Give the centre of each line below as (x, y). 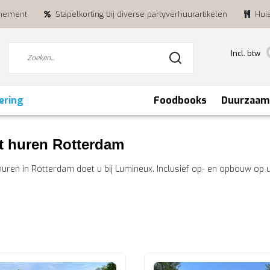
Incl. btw (246, 54)
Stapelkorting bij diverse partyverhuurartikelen (141, 14)
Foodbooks (180, 100)
